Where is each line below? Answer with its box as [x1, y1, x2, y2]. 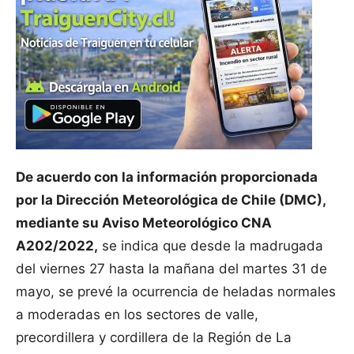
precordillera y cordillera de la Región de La [16, 330, 292, 346]
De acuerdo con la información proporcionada [16, 169, 318, 186]
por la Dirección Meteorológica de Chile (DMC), [16, 192, 326, 209]
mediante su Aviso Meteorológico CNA [16, 215, 272, 232]
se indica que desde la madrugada [98, 238, 323, 254]
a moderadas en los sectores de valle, [16, 307, 258, 323]
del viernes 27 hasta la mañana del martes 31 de [16, 261, 327, 277]
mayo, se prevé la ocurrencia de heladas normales [16, 284, 336, 300]
